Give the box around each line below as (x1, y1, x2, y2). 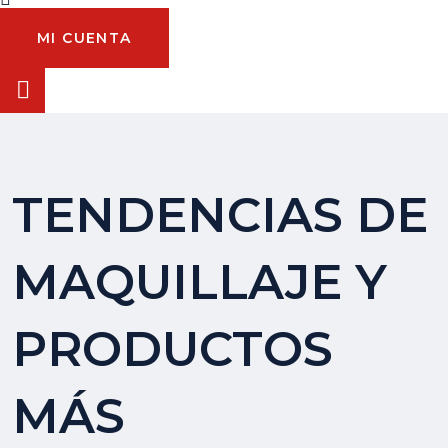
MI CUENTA (37, 28, 132, 47)
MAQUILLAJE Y (12, 252, 387, 311)
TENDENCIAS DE (12, 185, 428, 244)
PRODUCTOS (12, 319, 333, 378)
